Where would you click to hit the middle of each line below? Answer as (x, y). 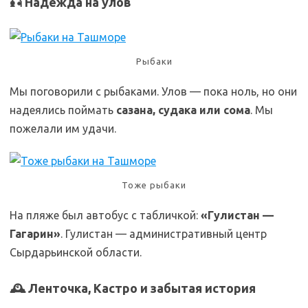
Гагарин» (35, 234)
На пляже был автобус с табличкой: (105, 216)
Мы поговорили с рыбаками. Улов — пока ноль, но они (153, 92)
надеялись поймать (63, 110)
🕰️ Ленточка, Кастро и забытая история (133, 288)
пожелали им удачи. (63, 129)
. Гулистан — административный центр (164, 234)
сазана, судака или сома (183, 110)
